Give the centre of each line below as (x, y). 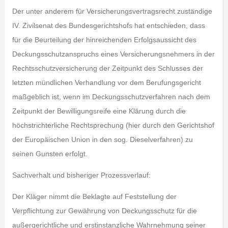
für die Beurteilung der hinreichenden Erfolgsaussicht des (104, 40)
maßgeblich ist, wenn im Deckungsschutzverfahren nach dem (111, 97)
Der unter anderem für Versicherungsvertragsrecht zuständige (112, 11)
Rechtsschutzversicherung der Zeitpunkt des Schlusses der (107, 68)
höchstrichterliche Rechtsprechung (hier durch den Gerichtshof (113, 125)
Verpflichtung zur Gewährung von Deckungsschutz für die (104, 211)
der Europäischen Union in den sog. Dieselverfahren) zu (102, 139)
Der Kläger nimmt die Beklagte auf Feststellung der (94, 196)
